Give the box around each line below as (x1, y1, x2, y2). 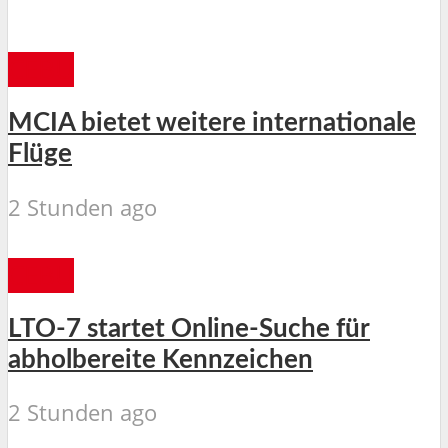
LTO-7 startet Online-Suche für (8, 315, 370, 342)
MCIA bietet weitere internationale (8, 110, 416, 137)
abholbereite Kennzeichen (8, 346, 313, 373)
